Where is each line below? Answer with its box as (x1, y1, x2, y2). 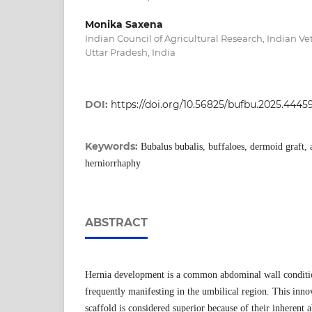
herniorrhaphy (85, 158, 141, 169)
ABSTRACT (85, 216, 148, 230)
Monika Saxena (85, 18, 163, 31)
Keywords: (85, 140, 141, 153)
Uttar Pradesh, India (85, 47, 175, 58)
